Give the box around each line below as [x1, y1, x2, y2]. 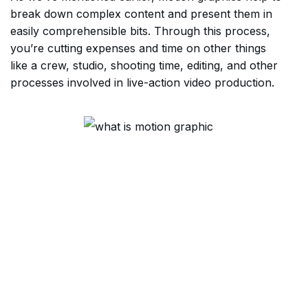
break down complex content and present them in [10, 7, 272, 21]
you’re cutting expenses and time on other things [10, 41, 266, 55]
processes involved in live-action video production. [10, 76, 274, 89]
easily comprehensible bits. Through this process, [10, 24, 270, 38]
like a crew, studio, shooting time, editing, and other [10, 58, 278, 72]
